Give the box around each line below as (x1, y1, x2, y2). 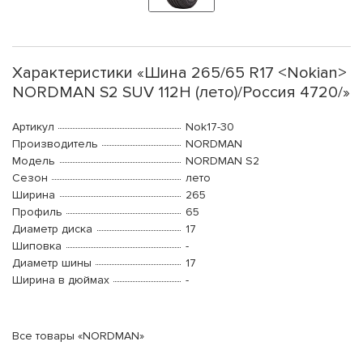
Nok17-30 (186, 120, 234, 135)
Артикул (12, 120, 54, 135)
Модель (12, 154, 55, 169)
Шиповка (12, 239, 62, 254)
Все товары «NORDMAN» (12, 329, 144, 344)
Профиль (12, 205, 62, 220)
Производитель (12, 137, 98, 152)
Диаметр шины (12, 256, 92, 271)
